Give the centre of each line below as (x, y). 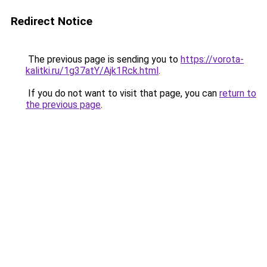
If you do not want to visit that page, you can (122, 93)
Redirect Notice (52, 21)
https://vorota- (212, 59)
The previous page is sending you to (103, 59)
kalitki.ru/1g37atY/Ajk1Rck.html (92, 71)
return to (238, 93)
